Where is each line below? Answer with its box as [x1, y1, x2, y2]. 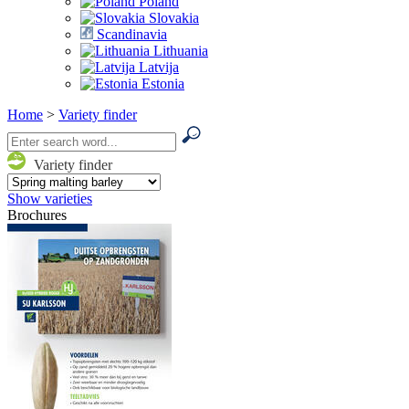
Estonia [138, 76, 184, 91]
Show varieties [7, 191, 92, 206]
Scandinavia [93, 26, 167, 42]
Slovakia [145, 10, 199, 26]
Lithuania [150, 43, 208, 58]
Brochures [7, 207, 67, 223]
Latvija [135, 59, 179, 75]
